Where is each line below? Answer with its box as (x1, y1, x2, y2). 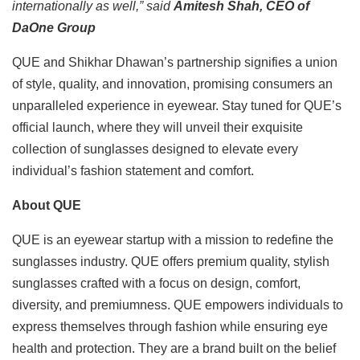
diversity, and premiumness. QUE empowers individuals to (12, 298, 343, 313)
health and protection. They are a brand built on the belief (12, 342, 336, 356)
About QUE (12, 198, 81, 213)
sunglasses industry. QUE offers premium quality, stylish (12, 255, 329, 269)
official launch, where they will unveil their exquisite (12, 121, 303, 135)
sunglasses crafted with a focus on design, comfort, (12, 276, 301, 291)
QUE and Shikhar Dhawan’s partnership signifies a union (12, 55, 337, 70)
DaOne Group (12, 21, 96, 35)
